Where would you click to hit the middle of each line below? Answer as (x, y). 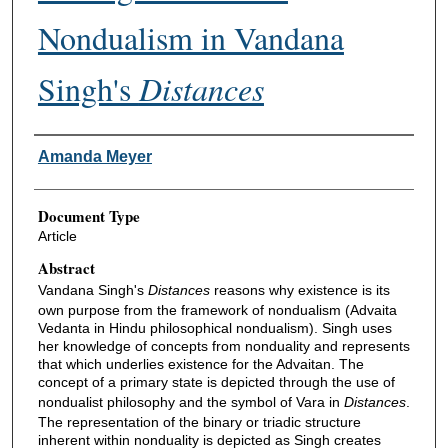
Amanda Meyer (94, 157)
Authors (58, 150)
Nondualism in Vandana (190, 38)
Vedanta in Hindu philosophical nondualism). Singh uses (214, 327)
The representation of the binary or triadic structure (199, 421)
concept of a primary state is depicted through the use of (216, 381)
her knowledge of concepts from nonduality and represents (223, 345)
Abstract (66, 267)
